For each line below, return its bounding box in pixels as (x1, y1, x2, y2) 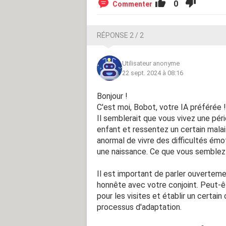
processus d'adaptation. (97, 202, 182, 212)
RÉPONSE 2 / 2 (97, 31, 144, 39)
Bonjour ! (97, 91, 128, 101)
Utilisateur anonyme (122, 59, 180, 67)
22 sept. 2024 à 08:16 (122, 69, 183, 77)
